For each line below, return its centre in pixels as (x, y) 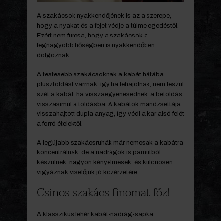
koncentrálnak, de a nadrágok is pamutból (99, 153)
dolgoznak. (54, 55)
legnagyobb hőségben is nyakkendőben (96, 46)
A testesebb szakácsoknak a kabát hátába (100, 74)
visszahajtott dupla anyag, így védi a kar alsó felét (110, 114)
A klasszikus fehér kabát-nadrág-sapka (95, 214)
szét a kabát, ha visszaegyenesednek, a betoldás (110, 94)
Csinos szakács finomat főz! (104, 192)
